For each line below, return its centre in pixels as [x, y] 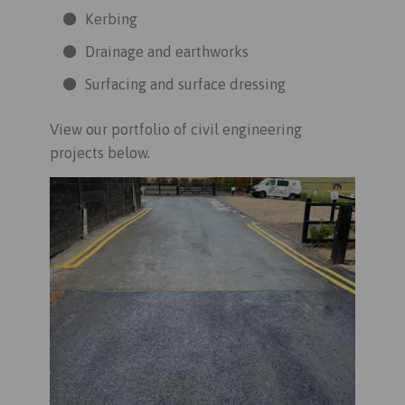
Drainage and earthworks [167, 52]
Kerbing [111, 19]
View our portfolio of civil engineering [176, 130]
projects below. [100, 153]
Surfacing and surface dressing [185, 85]
